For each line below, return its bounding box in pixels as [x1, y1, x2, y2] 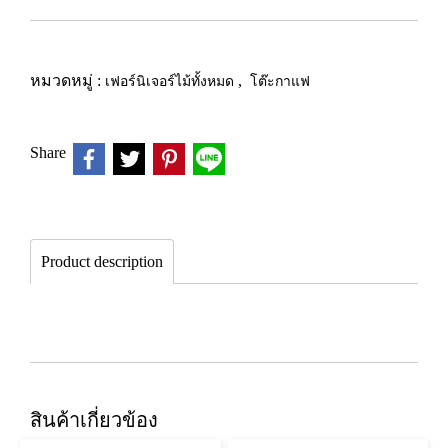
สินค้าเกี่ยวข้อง [30, 407, 158, 431]
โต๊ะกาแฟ [250, 72, 310, 89]
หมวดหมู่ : [30, 72, 105, 89]
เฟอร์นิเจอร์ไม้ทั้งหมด [105, 72, 238, 89]
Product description [41, 253, 163, 270]
